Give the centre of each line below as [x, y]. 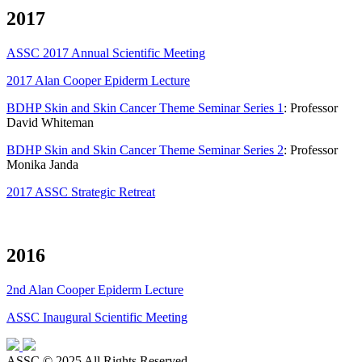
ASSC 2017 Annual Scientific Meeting [106, 53]
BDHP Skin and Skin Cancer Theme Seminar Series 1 [145, 107]
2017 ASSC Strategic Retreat [81, 192]
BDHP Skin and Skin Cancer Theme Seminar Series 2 [145, 149]
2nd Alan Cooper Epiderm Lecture [95, 289]
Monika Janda [42, 164]
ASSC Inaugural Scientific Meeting [97, 317]
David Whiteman [50, 122]
